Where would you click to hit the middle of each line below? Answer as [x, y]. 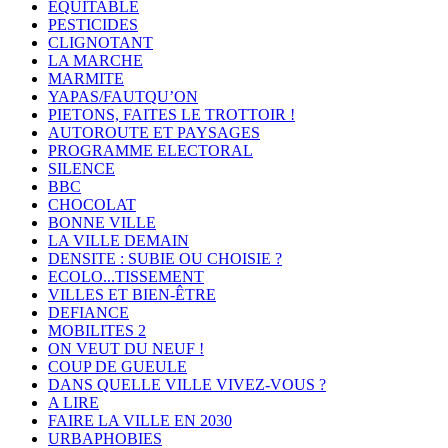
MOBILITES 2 [97, 331]
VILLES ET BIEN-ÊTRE [132, 295]
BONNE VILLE [102, 223]
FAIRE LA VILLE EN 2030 [140, 421]
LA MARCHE [95, 61]
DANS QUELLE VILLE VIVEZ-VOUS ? [187, 385]
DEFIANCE [88, 313]
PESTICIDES [93, 25]
